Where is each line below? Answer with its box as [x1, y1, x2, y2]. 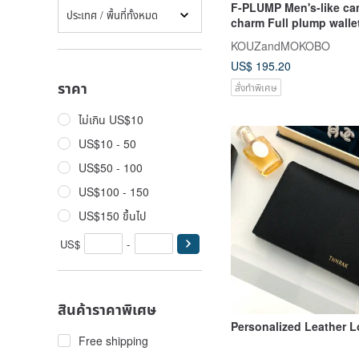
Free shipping [79, 333, 148, 349]
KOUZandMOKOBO [231, 37, 330, 54]
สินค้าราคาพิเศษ [58, 299, 156, 320]
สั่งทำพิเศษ [235, 79, 277, 94]
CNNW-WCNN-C [231, 44, 316, 61]
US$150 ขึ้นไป [79, 208, 146, 224]
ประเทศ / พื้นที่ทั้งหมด [67, 6, 158, 22]
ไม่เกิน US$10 [79, 111, 143, 127]
